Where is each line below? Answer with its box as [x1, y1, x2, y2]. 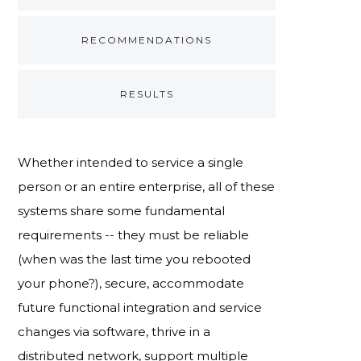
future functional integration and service [18, 299, 263, 315]
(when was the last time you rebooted [18, 251, 251, 267]
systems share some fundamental [18, 202, 226, 218]
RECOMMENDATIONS [81, 33, 213, 46]
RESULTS [119, 87, 174, 100]
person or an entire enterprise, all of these [18, 178, 276, 194]
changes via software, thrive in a [18, 323, 211, 339]
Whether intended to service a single [18, 154, 244, 170]
